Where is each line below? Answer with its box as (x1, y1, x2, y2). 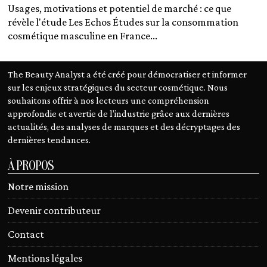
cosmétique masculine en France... (8, 30, 158, 42)
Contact (8, 228, 45, 241)
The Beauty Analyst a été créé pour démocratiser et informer (8, 69, 247, 80)
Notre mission (8, 181, 69, 193)
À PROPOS (8, 158, 54, 174)
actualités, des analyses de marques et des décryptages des (8, 121, 241, 132)
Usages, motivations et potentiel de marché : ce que (8, 2, 232, 15)
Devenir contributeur (8, 204, 101, 217)
